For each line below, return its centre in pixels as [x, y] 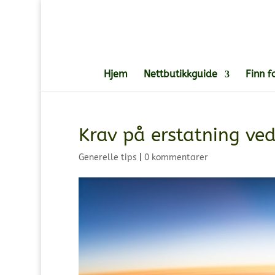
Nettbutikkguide [180, 74]
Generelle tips [107, 157]
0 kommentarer [176, 157]
